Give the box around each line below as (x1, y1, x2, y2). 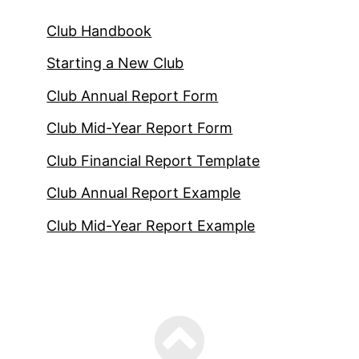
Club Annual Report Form (46, 87, 219, 104)
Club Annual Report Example (46, 184, 241, 202)
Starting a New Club (46, 54, 184, 72)
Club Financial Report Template (46, 151, 260, 169)
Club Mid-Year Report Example (46, 216, 256, 234)
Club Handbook (46, 22, 152, 39)
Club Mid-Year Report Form (46, 119, 233, 137)
